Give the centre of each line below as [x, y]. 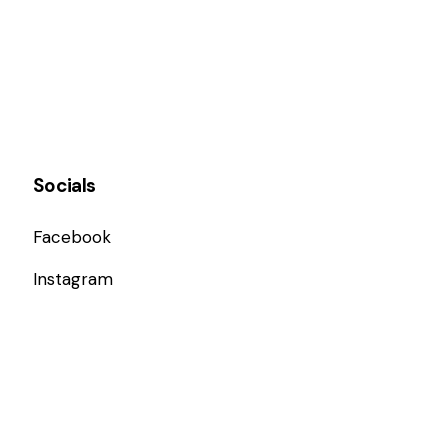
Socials [64, 186]
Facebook [71, 237]
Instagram [72, 279]
